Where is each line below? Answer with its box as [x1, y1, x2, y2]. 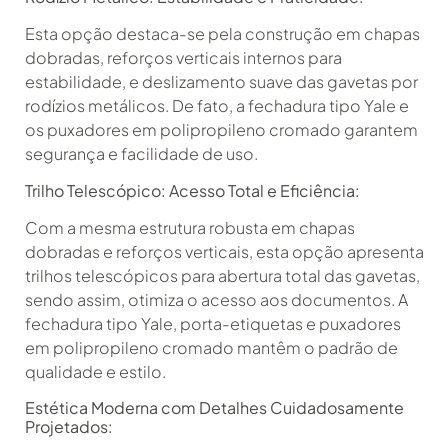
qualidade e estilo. [25, 360, 166, 382]
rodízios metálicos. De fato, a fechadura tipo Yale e [25, 95, 409, 117]
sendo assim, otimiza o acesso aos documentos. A [25, 288, 408, 310]
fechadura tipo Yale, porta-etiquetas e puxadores [25, 312, 401, 334]
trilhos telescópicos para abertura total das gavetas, [25, 264, 420, 286]
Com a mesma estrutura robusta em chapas [25, 216, 355, 238]
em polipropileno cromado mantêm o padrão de [25, 336, 398, 358]
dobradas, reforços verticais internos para [25, 47, 342, 69]
